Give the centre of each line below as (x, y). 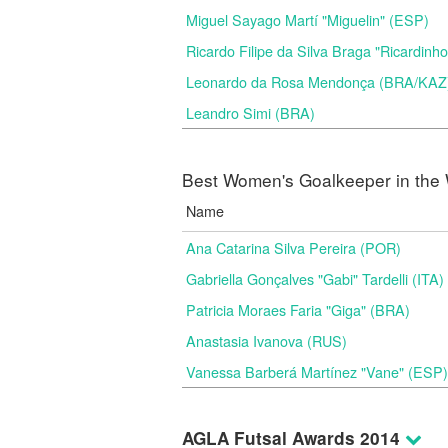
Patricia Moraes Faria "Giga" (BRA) (298, 309)
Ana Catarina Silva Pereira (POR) (293, 247)
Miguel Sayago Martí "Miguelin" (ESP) (307, 19)
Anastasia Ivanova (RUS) (266, 340)
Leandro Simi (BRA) (250, 112)
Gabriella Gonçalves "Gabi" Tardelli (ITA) (315, 278)
